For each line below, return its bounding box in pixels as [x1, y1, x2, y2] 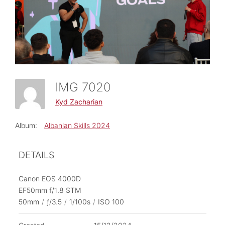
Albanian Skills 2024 [44, 121, 110, 130]
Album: [15, 121, 37, 130]
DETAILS [19, 150, 54, 161]
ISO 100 [98, 197, 124, 206]
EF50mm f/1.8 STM [19, 186, 81, 195]
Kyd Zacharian [55, 97, 102, 106]
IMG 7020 [55, 80, 118, 95]
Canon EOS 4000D [19, 174, 81, 183]
